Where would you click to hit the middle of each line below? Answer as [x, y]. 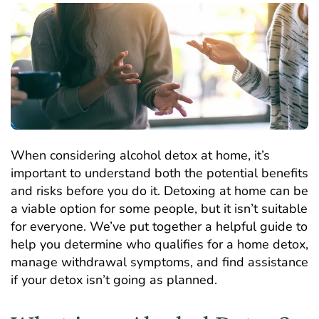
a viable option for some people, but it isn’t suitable [159, 209]
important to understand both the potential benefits [159, 173]
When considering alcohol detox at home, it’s [140, 156]
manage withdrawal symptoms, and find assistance [159, 262]
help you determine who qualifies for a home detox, [159, 245]
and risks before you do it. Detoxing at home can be [159, 191]
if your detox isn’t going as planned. [114, 280]
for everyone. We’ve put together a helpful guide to [159, 227]
